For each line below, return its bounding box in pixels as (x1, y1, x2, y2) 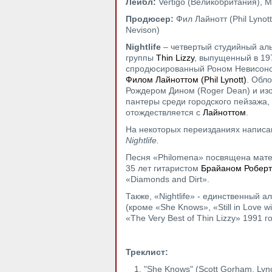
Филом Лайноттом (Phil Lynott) (126, 75, 246, 84)
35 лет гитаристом (126, 163, 201, 173)
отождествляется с (126, 107, 203, 117)
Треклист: (126, 247, 168, 257)
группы (126, 53, 156, 63)
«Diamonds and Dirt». (126, 174, 209, 184)
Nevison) (126, 25, 160, 35)
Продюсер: (126, 14, 174, 24)
